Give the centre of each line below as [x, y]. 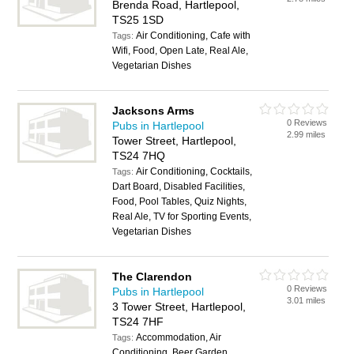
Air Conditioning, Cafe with [194, 36]
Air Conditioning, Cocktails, [194, 171]
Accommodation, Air [179, 337]
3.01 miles [307, 300]
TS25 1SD [138, 20]
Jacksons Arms [154, 111]
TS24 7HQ [139, 156]
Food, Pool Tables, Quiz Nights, [180, 201]
